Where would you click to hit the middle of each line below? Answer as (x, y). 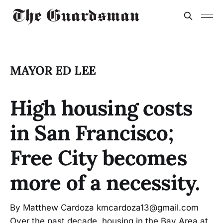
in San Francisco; (92, 133)
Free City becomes (98, 158)
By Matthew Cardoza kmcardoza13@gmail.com (104, 208)
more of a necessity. (105, 183)
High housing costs (101, 108)
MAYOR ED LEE (53, 70)
